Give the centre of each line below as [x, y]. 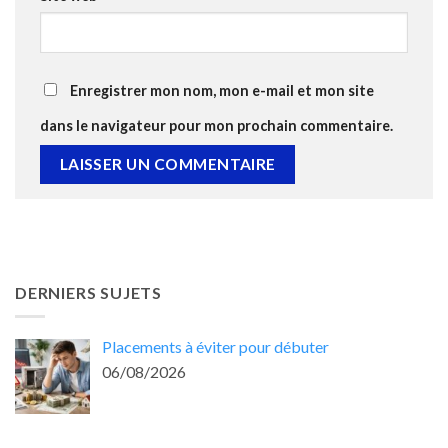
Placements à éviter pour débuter [215, 347]
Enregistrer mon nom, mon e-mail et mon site [222, 90]
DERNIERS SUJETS [88, 292]
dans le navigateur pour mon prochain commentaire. [216, 125]
